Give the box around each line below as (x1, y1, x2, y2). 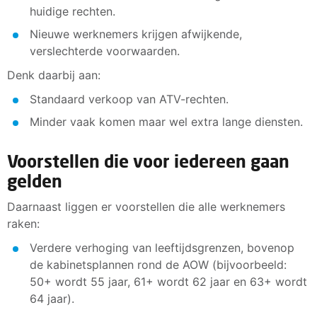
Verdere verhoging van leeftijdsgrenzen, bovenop (30, 240, 294, 255)
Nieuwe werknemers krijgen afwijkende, (30, 26, 242, 41)
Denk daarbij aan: (7, 67, 100, 82)
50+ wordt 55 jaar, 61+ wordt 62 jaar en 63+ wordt (30, 274, 307, 289)
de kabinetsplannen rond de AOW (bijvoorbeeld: (30, 257, 287, 272)
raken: (7, 216, 40, 231)
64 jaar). (30, 291, 74, 306)
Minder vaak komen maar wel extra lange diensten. (30, 114, 303, 129)
